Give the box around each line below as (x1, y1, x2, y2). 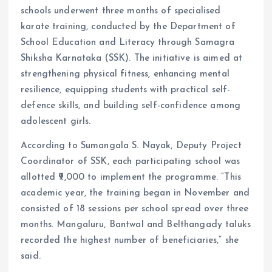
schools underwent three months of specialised (21, 5, 221, 16)
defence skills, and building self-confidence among (21, 100, 241, 110)
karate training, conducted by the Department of (21, 21, 236, 32)
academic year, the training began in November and (21, 188, 250, 198)
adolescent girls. (21, 116, 91, 126)
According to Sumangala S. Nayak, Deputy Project (21, 140, 242, 151)
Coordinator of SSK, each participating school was (21, 156, 240, 166)
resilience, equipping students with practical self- (21, 84, 231, 95)
